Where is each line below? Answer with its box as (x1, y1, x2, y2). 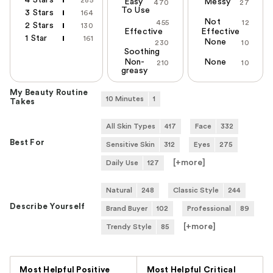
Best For (10, 138, 44, 147)
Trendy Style (106, 222, 152, 230)
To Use (121, 5, 151, 15)
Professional (187, 204, 231, 212)
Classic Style (173, 186, 219, 194)
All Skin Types (106, 122, 155, 130)
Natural (106, 186, 132, 194)
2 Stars (25, 21, 54, 30)
